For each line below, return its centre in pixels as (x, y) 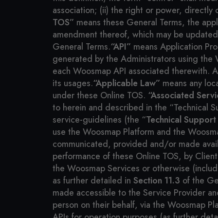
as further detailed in (93, 181)
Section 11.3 (157, 181)
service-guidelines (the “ (99, 120)
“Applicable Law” (127, 83)
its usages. (73, 83)
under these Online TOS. (100, 95)
